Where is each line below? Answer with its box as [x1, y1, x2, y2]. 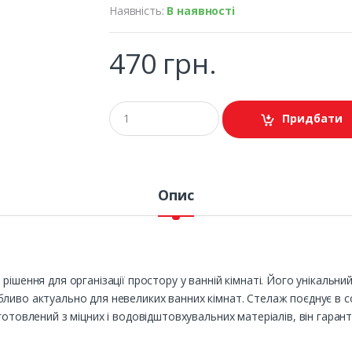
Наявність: [109, 2, 167, 18]
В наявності [167, 2, 235, 18]
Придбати [282, 111, 343, 126]
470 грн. [109, 44, 217, 82]
